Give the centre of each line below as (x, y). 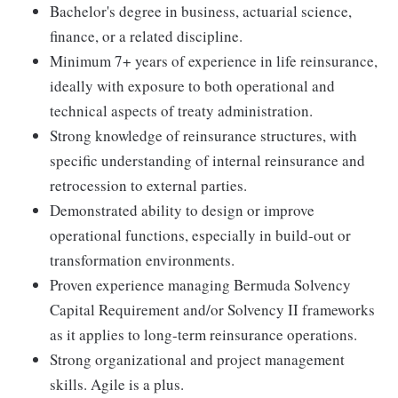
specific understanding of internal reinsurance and (207, 160)
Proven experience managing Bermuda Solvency (200, 285)
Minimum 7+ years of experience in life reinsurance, (214, 61)
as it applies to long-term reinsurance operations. (203, 334)
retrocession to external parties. (148, 185)
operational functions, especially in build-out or (200, 235)
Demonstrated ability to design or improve (182, 210)
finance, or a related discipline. (146, 36)
